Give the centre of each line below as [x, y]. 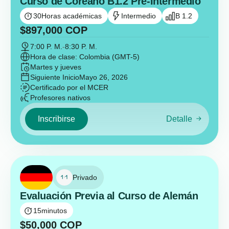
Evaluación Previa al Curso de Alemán [109, 196]
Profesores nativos [60, 98]
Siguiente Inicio [55, 77]
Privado [85, 177]
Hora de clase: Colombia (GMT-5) [85, 57]
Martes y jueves [56, 67]
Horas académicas [72, 16]
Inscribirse [56, 119]
